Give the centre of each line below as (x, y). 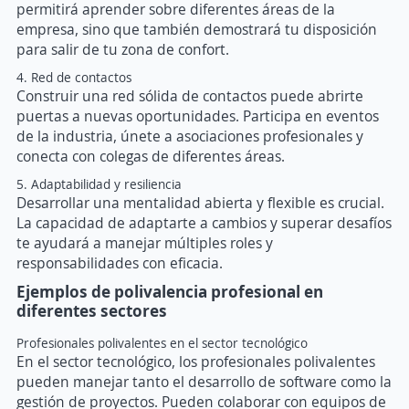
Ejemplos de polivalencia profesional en (170, 292)
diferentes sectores (92, 311)
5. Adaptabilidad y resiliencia (99, 184)
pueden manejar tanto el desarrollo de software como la (204, 382)
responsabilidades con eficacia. (120, 263)
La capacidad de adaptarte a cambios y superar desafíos (204, 223)
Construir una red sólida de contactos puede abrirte (190, 96)
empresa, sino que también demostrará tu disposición (197, 30)
